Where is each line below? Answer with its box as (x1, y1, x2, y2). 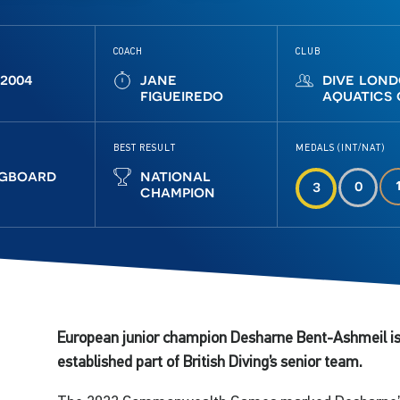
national (140, 166, 212, 185)
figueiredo (140, 86, 224, 104)
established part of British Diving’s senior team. (57, 353, 363, 371)
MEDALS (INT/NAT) (296, 142, 386, 153)
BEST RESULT (113, 142, 177, 153)
